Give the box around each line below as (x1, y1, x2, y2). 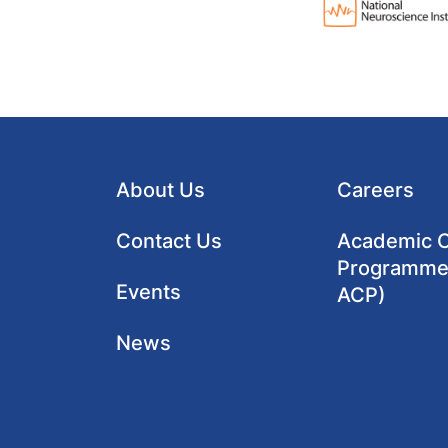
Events (115, 279, 181, 304)
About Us (115, 177, 205, 202)
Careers (337, 177, 415, 202)
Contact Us (115, 228, 222, 253)
